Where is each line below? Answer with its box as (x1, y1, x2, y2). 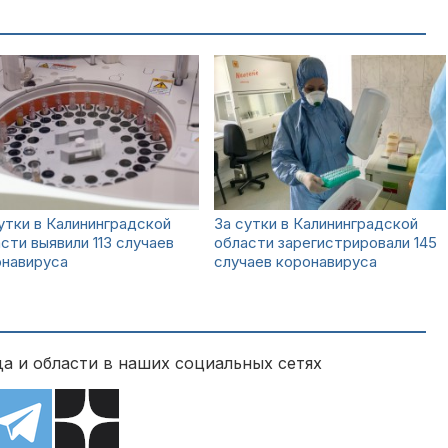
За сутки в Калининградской (214, 214, 418, 233)
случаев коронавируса (214, 252, 377, 271)
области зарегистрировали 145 (214, 233, 437, 252)
